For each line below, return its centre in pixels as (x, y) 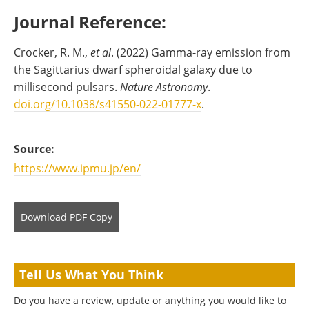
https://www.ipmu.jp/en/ (77, 168)
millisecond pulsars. (67, 87)
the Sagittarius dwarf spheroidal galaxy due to (133, 70)
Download (44, 217)
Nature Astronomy (164, 87)
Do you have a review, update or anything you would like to (150, 301)
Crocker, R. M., (52, 52)
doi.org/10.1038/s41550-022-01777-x (108, 104)
